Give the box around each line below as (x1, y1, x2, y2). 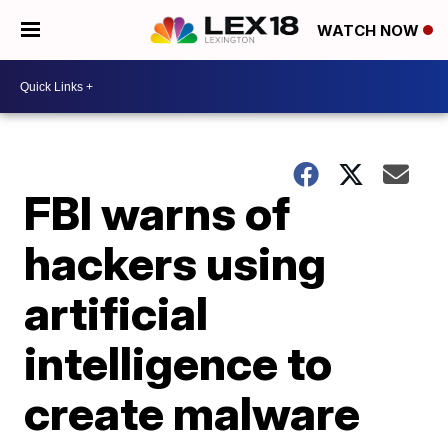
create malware (24, 385, 361, 441)
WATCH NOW (317, 21, 423, 41)
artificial (24, 285, 209, 341)
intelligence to (24, 335, 333, 391)
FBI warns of (24, 185, 291, 241)
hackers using (24, 235, 327, 291)
